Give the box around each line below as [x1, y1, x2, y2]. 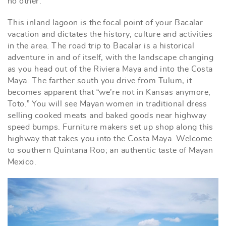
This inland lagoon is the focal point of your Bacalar [8, 19, 203, 27]
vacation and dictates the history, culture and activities [8, 30, 213, 39]
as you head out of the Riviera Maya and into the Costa [8, 65, 213, 74]
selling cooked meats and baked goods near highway [8, 111, 207, 120]
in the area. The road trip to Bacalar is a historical [8, 42, 195, 50]
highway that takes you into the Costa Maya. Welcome [8, 135, 212, 143]
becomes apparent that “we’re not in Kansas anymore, [8, 88, 211, 97]
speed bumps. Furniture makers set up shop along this [8, 123, 213, 132]
